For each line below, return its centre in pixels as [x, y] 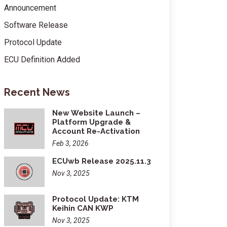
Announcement [30, 8]
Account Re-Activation [96, 131]
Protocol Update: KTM [96, 199]
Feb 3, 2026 [70, 143]
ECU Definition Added [42, 60]
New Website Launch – [96, 113]
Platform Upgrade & [91, 122]
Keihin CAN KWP [83, 208]
